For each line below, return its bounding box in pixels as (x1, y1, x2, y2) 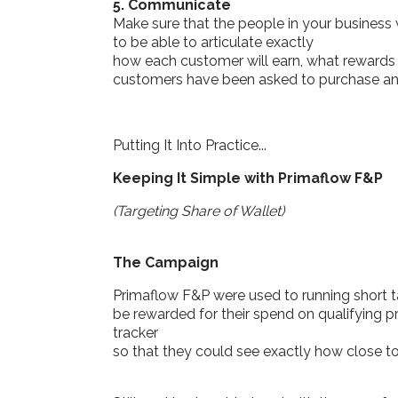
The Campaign (113, 253, 219, 271)
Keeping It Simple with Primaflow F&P (113, 169, 383, 187)
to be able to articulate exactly (113, 33, 314, 51)
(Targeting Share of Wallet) (113, 202, 284, 219)
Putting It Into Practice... (113, 136, 267, 154)
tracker (113, 323, 158, 341)
